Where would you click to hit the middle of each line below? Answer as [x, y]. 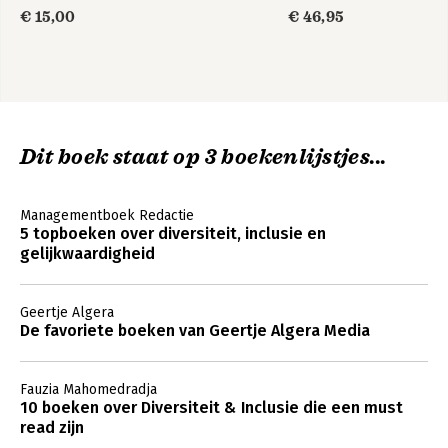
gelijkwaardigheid [87, 253]
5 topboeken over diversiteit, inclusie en [173, 233]
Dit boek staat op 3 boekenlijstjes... [203, 157]
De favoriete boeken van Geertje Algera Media [195, 330]
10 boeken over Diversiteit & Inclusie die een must [211, 407]
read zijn [52, 427]
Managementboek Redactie [107, 215]
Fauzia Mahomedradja [88, 389]
